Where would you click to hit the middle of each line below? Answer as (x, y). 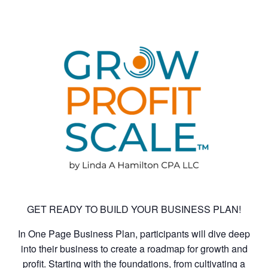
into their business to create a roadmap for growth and (134, 248)
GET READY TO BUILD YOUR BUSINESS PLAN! (134, 209)
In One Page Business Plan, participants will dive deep (134, 233)
